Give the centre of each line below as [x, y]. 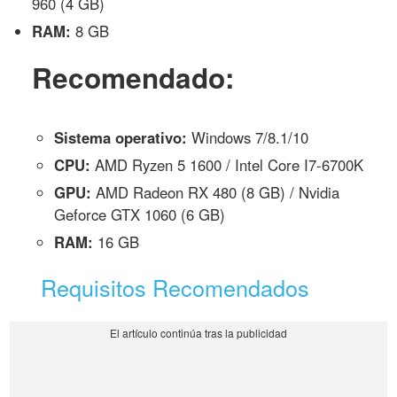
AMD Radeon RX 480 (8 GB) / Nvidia [216, 192]
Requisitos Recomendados [175, 287]
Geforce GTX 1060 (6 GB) [140, 214]
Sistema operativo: [121, 137]
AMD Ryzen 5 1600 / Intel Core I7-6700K [227, 164]
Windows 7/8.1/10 [248, 137]
